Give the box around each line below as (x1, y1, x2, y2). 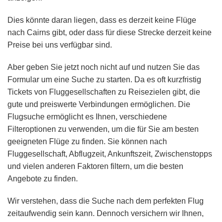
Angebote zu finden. (7, 174, 78, 183)
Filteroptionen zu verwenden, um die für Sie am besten (7, 125, 199, 134)
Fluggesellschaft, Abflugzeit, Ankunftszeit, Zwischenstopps (7, 150, 212, 159)
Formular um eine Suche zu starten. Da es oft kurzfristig (7, 75, 201, 84)
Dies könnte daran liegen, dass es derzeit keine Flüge (7, 16, 196, 25)
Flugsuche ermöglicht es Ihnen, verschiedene (7, 112, 167, 121)
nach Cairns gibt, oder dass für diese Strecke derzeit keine (7, 28, 212, 37)
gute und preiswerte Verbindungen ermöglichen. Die (7, 100, 190, 109)
